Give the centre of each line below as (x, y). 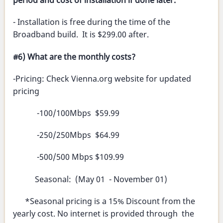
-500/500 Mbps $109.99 (68, 157)
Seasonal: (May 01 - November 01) (90, 179)
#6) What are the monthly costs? (74, 56)
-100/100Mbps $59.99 (66, 113)
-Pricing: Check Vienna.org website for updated (102, 78)
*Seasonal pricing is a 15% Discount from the (104, 201)
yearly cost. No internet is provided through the (104, 213)
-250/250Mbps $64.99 (66, 135)
